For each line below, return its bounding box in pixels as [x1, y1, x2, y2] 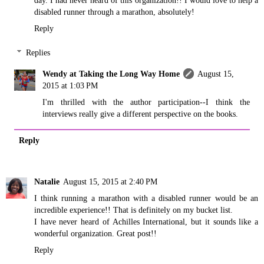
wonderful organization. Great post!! [34, 229, 157, 239]
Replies [26, 48, 51, 58]
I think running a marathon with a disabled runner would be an [34, 193, 258, 203]
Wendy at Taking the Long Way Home [42, 69, 180, 79]
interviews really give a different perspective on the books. [42, 109, 239, 119]
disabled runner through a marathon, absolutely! [34, 6, 194, 16]
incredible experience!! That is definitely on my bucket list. [34, 205, 233, 215]
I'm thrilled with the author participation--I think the [42, 97, 250, 107]
